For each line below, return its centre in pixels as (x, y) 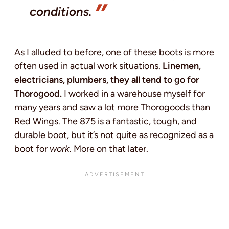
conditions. (61, 11)
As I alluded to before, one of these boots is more (114, 52)
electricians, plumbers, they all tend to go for (107, 79)
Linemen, (182, 66)
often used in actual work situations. (88, 66)
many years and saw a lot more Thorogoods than (112, 107)
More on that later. (111, 148)
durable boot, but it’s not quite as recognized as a (114, 135)
